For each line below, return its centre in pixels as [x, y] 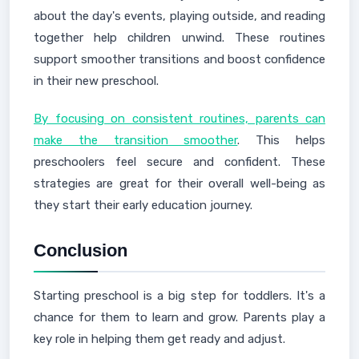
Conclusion [81, 250]
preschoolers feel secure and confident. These [179, 162]
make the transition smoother [136, 140]
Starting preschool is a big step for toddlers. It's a [179, 296]
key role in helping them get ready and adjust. [159, 339]
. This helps [282, 140]
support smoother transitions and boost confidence [179, 59]
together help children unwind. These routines [179, 38]
